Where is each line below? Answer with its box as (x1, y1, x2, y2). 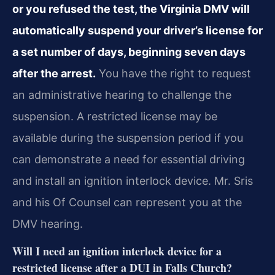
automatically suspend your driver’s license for (12, 23, 263, 37)
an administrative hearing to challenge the (12, 88, 231, 101)
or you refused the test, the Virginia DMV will (12, 2, 250, 15)
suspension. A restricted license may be (12, 109, 217, 123)
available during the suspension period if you (12, 131, 243, 144)
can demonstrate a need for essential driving (12, 152, 245, 166)
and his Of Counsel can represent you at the (12, 195, 242, 209)
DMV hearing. (12, 217, 83, 230)
